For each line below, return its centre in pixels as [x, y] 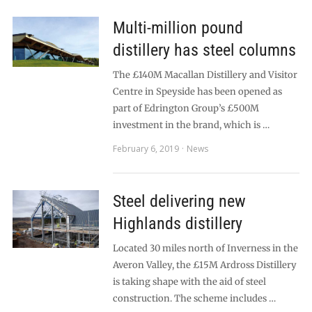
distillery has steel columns [204, 50]
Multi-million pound [178, 28]
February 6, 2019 [146, 149]
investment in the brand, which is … [191, 125]
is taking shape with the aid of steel [189, 282]
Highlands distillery [177, 224]
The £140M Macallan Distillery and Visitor [205, 75]
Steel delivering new [179, 201]
